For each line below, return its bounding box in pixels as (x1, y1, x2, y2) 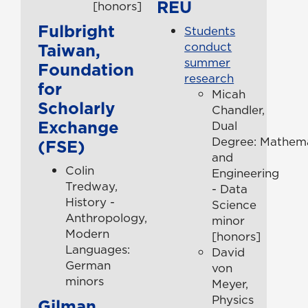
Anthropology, (65, 209, 147, 226)
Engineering (212, 164, 280, 181)
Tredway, (65, 177, 118, 195)
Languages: (65, 241, 130, 258)
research (184, 69, 234, 87)
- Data (212, 180, 248, 197)
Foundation (38, 57, 134, 81)
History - (65, 193, 115, 210)
